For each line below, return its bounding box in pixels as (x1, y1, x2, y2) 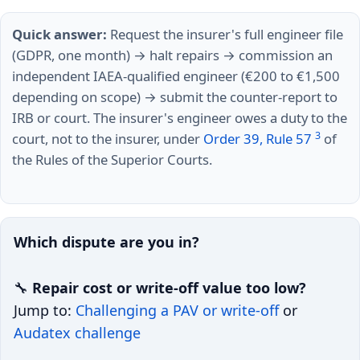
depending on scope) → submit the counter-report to (12, 88, 337, 107)
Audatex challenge (14, 322, 141, 342)
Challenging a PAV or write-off (76, 300, 279, 320)
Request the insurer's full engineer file (107, 25, 343, 44)
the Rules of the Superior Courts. (12, 150, 212, 170)
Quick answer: (12, 25, 107, 44)
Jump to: (14, 300, 76, 320)
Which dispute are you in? (14, 231, 199, 252)
